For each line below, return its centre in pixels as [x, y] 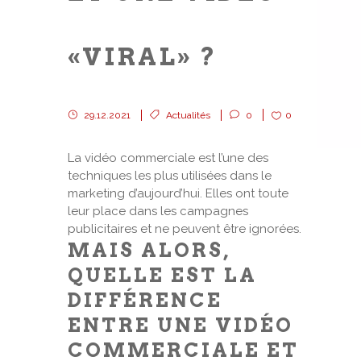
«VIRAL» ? [143, 56]
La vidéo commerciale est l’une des [168, 158]
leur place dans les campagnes [158, 211]
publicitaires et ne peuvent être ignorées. [185, 229]
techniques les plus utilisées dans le [170, 176]
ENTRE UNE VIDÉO [180, 325]
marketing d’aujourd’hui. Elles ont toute [178, 193]
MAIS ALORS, [149, 250]
